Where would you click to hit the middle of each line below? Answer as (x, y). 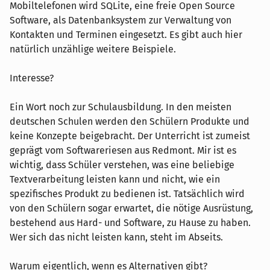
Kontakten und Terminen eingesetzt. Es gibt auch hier (126, 34)
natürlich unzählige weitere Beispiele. (93, 49)
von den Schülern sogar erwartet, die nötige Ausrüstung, (131, 208)
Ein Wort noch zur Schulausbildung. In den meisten (121, 107)
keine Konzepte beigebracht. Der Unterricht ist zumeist (130, 136)
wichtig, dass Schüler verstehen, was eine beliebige (122, 165)
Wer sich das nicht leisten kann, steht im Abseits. (116, 237)
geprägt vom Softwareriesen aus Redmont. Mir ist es (123, 150)
